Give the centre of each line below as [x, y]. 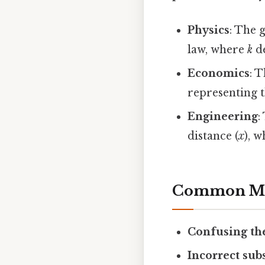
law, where [218, 49]
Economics [219, 73]
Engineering [223, 116]
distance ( [213, 136]
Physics [209, 30]
